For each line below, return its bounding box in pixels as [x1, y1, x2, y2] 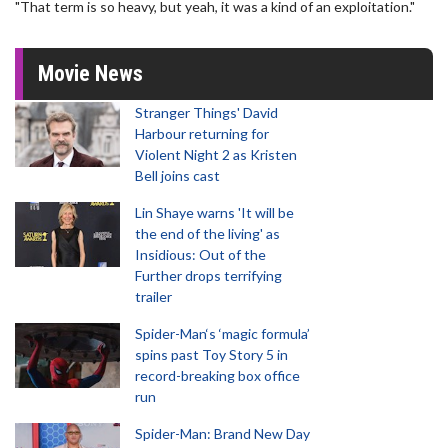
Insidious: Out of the [135, 246, 266, 263]
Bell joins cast [135, 167, 220, 184]
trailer [135, 288, 172, 305]
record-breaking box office [135, 367, 300, 384]
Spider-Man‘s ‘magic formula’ [135, 325, 310, 342]
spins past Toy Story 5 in [135, 346, 288, 363]
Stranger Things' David [135, 104, 278, 121]
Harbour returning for [135, 125, 269, 142]
